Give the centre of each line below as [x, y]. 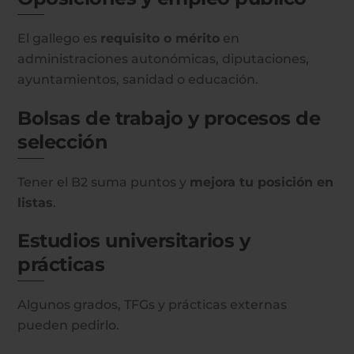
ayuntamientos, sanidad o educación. [138, 79]
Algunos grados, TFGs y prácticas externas [153, 305]
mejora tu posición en [262, 182]
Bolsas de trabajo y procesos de [169, 118]
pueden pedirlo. [69, 326]
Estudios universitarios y [134, 241]
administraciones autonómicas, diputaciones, [164, 58]
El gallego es [59, 38]
